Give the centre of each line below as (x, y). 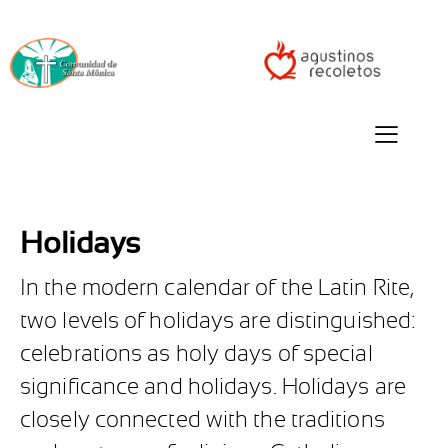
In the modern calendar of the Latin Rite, (217, 288)
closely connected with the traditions (202, 420)
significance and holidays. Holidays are (213, 387)
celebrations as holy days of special (196, 354)
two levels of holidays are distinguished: (218, 321)
